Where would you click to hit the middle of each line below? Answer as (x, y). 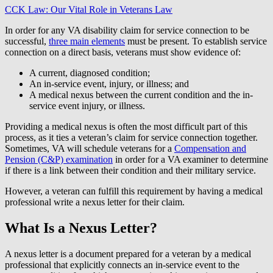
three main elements (87, 41)
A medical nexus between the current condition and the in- (141, 94)
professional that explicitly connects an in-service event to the (122, 264)
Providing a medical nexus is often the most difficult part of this (126, 126)
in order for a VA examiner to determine (190, 159)
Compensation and (210, 148)
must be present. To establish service (196, 41)
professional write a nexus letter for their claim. (95, 202)
